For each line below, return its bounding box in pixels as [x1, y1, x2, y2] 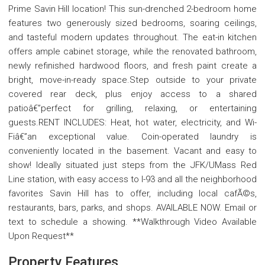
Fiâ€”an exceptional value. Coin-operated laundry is [8, 131, 257, 142]
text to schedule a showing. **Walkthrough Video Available [8, 216, 257, 227]
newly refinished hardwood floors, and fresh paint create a [8, 60, 257, 71]
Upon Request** [8, 230, 74, 241]
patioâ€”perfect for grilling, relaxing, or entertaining [8, 102, 257, 114]
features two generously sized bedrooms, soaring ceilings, [8, 17, 257, 28]
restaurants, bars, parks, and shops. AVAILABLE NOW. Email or [8, 202, 257, 213]
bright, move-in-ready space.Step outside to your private [8, 74, 257, 85]
